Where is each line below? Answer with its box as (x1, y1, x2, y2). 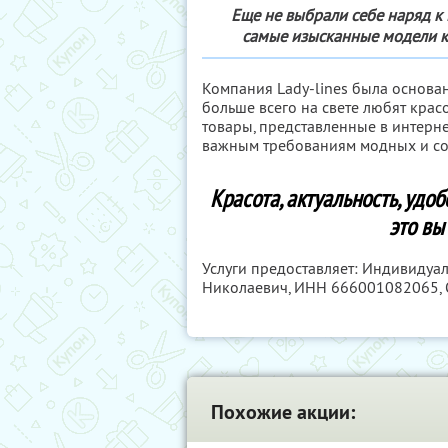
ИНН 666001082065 (294, 277, 439, 297)
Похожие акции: (211, 399, 355, 425)
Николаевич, (202, 277, 294, 297)
